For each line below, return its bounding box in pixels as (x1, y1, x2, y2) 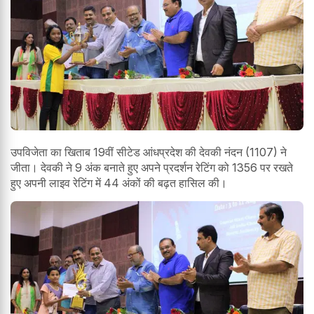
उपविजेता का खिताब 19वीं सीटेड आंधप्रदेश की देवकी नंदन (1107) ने (11, 145, 287, 159)
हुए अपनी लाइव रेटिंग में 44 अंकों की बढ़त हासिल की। (11, 176, 227, 190)
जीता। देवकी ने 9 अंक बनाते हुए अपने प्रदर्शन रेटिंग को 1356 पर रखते (11, 161, 293, 175)
